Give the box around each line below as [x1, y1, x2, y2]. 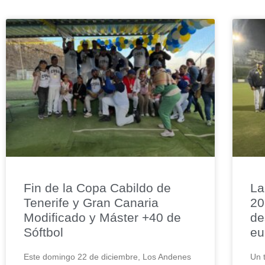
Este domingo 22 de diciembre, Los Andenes [24, 251, 191, 261]
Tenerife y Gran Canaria [24, 195, 159, 209]
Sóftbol [24, 225, 63, 239]
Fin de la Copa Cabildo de [24, 180, 171, 195]
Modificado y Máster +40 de [24, 210, 181, 224]
